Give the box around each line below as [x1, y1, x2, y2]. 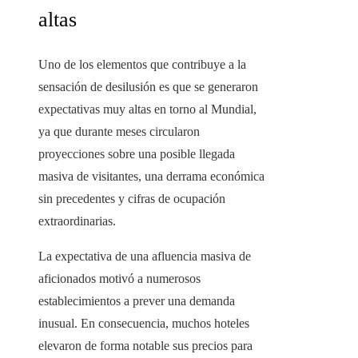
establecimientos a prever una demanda [38, 294, 235, 308]
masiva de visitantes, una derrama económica [38, 169, 265, 184]
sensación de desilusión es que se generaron [38, 80, 258, 94]
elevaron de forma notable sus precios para [38, 339, 253, 353]
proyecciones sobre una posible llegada [38, 147, 235, 161]
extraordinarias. [38, 214, 116, 229]
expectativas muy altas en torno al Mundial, [38, 102, 257, 117]
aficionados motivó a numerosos [38, 272, 201, 286]
